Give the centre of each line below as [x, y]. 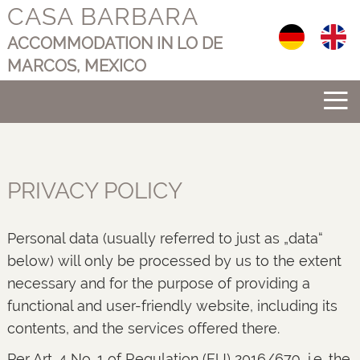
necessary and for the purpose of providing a [158, 283]
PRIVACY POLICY [94, 191]
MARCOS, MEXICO [76, 65]
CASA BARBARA [102, 16]
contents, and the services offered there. [143, 328]
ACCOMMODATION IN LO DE [115, 43]
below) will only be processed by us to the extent [174, 261]
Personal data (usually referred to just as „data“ [165, 238]
